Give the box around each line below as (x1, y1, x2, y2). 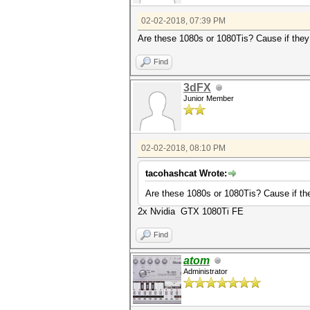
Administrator (183, 267, 228, 275)
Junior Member (183, 94, 234, 102)
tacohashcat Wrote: (145, 168, 227, 179)
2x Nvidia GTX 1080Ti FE (138, 206, 244, 217)
